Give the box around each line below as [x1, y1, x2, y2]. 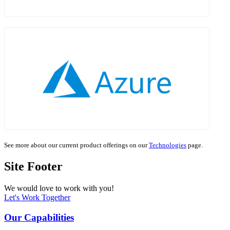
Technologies [149, 141, 186, 149]
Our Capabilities [4, 212, 74, 223]
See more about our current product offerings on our [4, 141, 149, 149]
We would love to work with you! [4, 184, 114, 193]
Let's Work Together [4, 193, 70, 202]
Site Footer [4, 160, 63, 174]
